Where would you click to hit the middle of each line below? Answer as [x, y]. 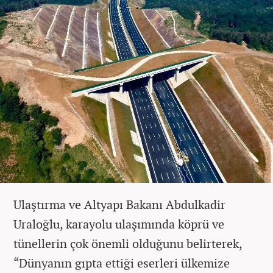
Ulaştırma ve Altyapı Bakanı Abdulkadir [119, 205]
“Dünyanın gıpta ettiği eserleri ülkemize [122, 263]
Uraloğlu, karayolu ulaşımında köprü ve [119, 224]
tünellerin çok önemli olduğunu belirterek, [128, 244]
